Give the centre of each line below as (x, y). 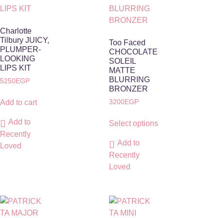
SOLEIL (122, 61)
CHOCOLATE (133, 52)
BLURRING (129, 79)
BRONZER (128, 89)
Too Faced (127, 42)
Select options (134, 124)
